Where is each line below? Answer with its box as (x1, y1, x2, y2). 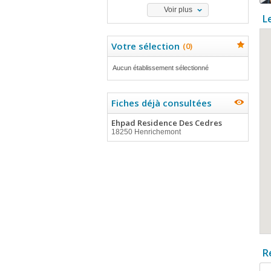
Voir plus (163, 5, 192, 14)
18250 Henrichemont (111, 128, 181, 136)
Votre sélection (111, 40, 180, 52)
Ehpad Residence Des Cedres (111, 117, 222, 128)
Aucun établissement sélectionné (113, 64, 209, 71)
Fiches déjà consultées (111, 97, 212, 109)
